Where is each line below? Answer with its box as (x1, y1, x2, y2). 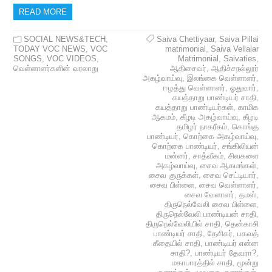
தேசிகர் (207, 229, 233, 239)
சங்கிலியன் (222, 141, 259, 151)
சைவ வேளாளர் (184, 190, 234, 200)
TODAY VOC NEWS (13, 44, 86, 54)
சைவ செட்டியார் (203, 171, 256, 180)
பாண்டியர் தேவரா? (194, 248, 256, 258)
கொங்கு (231, 122, 259, 132)
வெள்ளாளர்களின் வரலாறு (13, 64, 99, 73)
